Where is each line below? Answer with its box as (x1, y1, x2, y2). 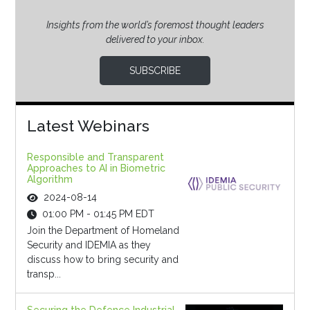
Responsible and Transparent (26, 152, 164, 163)
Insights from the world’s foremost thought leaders (46, 19, 264, 31)
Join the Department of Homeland (26, 225, 179, 237)
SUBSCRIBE (129, 65, 181, 77)
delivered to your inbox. (105, 34, 205, 46)
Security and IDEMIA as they (26, 239, 151, 251)
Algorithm (26, 174, 73, 185)
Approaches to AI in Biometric (26, 163, 165, 174)
